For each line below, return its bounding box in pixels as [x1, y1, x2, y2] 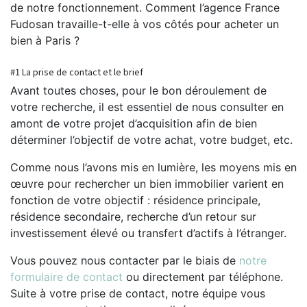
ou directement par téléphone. [123, 269, 283, 284]
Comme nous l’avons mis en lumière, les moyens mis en [10, 160, 297, 174]
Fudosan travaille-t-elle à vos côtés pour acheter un [10, 16, 279, 31]
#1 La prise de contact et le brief [10, 64, 143, 78]
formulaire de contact [10, 269, 123, 284]
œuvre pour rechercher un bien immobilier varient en [10, 176, 284, 191]
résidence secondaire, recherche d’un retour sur [10, 209, 256, 223]
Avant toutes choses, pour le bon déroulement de [10, 83, 267, 97]
